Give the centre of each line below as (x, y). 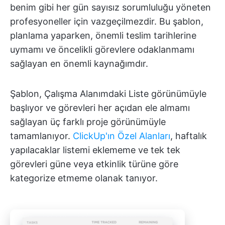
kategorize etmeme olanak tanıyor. (84, 178)
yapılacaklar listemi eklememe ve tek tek (95, 150)
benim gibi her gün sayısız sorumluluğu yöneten (110, 7)
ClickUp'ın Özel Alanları (122, 136)
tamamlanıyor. (41, 136)
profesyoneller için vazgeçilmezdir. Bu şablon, (107, 21)
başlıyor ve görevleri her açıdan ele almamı (100, 107)
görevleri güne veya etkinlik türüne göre (94, 164)
